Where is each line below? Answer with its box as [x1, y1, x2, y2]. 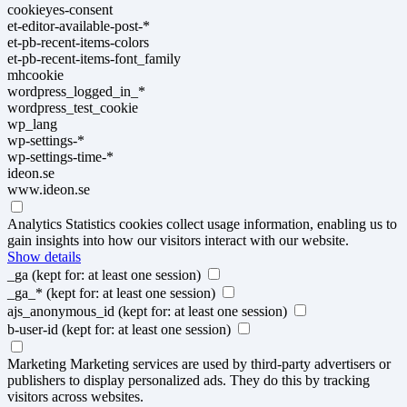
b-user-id [7, 321, 58, 337]
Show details [7, 248, 81, 264]
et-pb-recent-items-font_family [7, 50, 181, 66]
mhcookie [7, 66, 64, 83]
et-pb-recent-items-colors [7, 34, 149, 50]
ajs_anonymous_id [7, 303, 114, 319]
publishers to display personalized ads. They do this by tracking [7, 372, 370, 388]
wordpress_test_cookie [7, 99, 138, 115]
